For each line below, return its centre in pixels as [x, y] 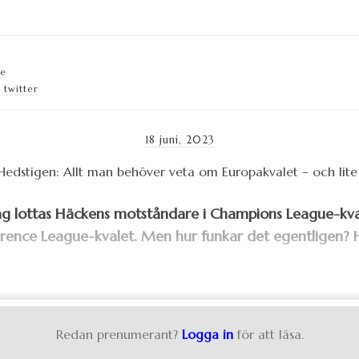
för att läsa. [270, 335]
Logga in [207, 335]
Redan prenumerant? [117, 335]
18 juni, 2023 [179, 140]
